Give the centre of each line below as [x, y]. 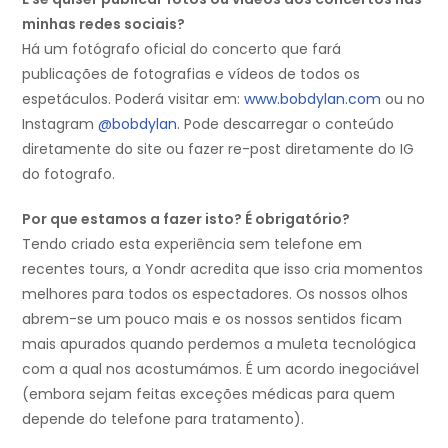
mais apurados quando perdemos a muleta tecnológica [219, 344]
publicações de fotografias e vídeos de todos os [191, 74]
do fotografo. [68, 174]
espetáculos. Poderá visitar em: [133, 99]
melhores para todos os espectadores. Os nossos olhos [215, 294]
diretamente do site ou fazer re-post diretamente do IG [218, 149]
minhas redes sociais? [103, 24]
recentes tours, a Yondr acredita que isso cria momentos [222, 269]
